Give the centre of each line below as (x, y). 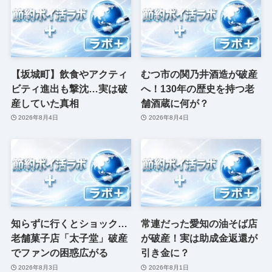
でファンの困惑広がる (59, 253)
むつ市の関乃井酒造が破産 (199, 74)
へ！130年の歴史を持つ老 (198, 88)
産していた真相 (45, 103)
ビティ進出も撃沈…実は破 (69, 88)
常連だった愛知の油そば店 (199, 224)
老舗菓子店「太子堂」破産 (69, 238)
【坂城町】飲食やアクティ (69, 74)
